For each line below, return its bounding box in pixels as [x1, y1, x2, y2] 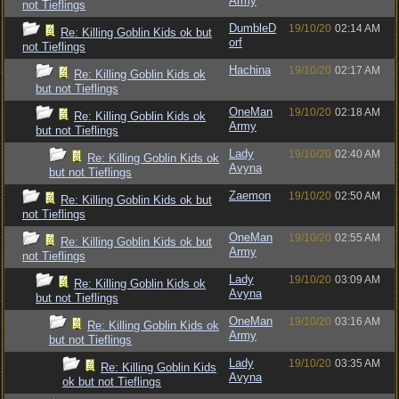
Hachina [229, 63, 271, 77]
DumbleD [229, 21, 276, 35]
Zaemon [229, 189, 271, 202]
